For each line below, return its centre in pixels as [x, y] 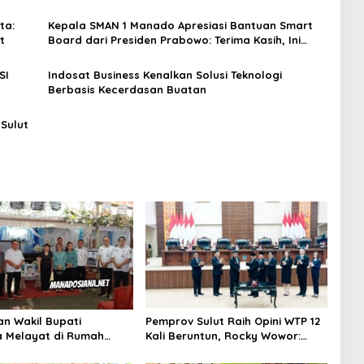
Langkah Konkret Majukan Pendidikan [149, 54]
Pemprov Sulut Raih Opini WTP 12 [232, 321]
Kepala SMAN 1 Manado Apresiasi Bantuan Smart [180, 25]
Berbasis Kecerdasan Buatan [127, 89]
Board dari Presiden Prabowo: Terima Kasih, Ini [174, 39]
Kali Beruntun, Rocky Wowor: [223, 336]
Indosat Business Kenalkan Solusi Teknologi [165, 74]
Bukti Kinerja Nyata [197, 351]
